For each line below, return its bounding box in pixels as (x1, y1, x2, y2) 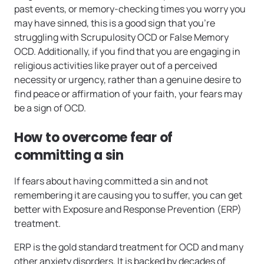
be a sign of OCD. (14, 101, 86, 114)
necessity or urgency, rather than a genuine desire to (14, 72, 241, 86)
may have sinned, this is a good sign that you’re (14, 16, 215, 29)
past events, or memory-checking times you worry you (14, 2, 246, 15)
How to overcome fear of (14, 128, 173, 147)
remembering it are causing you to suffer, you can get (14, 188, 242, 202)
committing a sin (14, 146, 127, 164)
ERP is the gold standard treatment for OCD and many (14, 240, 243, 253)
